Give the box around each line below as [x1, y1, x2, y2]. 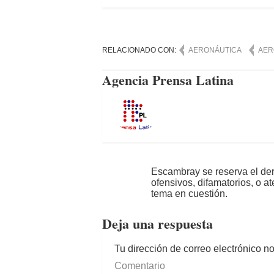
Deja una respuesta [102, 213, 213, 234]
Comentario [114, 261, 165, 272]
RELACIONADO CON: [102, 46, 178, 54]
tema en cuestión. [151, 188, 228, 199]
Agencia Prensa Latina [102, 70, 234, 90]
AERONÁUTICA [188, 46, 242, 54]
